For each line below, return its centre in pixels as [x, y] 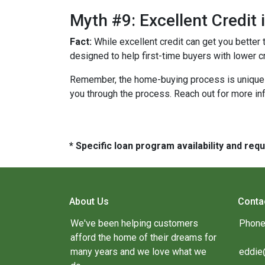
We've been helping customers [134, 224]
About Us [89, 202]
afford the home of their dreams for [143, 238]
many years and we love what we [138, 252]
